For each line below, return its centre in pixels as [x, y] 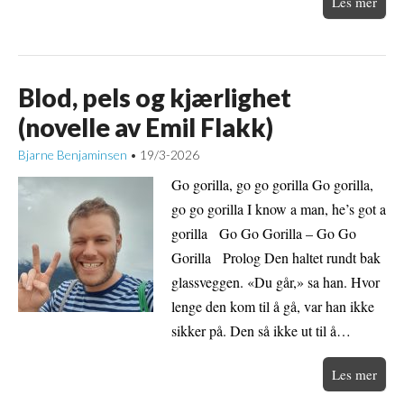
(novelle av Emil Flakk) [146, 127]
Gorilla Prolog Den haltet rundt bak [276, 258]
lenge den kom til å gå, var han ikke [273, 307]
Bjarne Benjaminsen [73, 154]
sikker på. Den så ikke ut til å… [261, 331]
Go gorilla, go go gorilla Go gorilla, [272, 185]
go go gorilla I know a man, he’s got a [279, 209]
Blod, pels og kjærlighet [155, 97]
